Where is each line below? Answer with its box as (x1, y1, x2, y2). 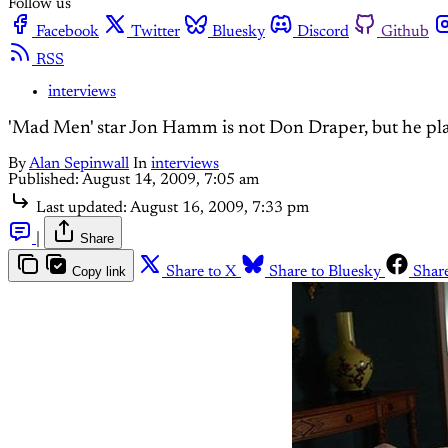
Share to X (166, 264, 237, 281)
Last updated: (36, 200, 127, 217)
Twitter (131, 23, 180, 40)
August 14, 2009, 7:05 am (82, 172, 259, 189)
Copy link (72, 264, 126, 280)
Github (381, 23, 429, 40)
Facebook (36, 23, 99, 40)
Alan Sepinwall (29, 156, 129, 173)
